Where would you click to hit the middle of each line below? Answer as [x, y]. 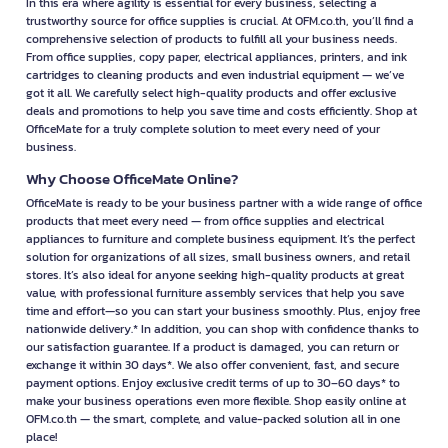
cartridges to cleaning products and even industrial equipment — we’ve [215, 75]
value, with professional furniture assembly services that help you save [215, 293]
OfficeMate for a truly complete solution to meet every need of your [203, 129]
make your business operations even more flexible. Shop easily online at [216, 401]
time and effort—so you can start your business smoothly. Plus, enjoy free [223, 311]
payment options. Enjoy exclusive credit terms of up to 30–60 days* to [213, 383]
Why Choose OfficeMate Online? [132, 179]
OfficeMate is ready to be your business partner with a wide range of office [224, 203]
